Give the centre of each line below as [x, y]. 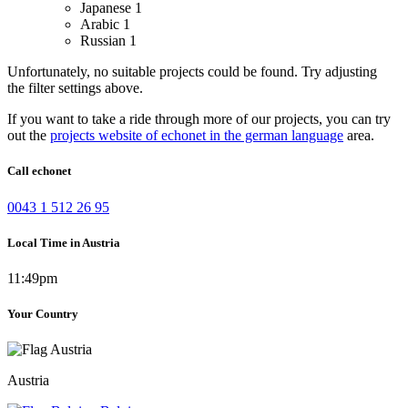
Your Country [43, 314]
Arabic [102, 25]
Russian [105, 41]
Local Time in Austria [64, 242]
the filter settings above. [75, 88]
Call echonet [39, 171]
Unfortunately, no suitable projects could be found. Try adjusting [192, 72]
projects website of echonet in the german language [197, 136]
